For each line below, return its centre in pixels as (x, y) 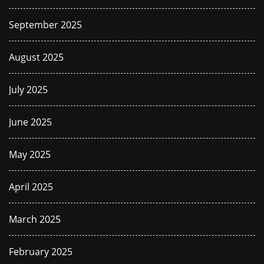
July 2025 (28, 90)
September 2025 (45, 25)
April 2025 (31, 187)
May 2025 (30, 154)
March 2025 (35, 219)
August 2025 (36, 57)
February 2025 (41, 252)
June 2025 (30, 122)
